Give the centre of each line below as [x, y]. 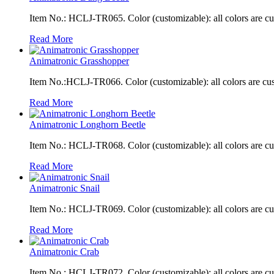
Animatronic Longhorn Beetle [87, 124]
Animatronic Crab [64, 251]
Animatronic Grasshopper [79, 61]
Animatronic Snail [65, 188]
